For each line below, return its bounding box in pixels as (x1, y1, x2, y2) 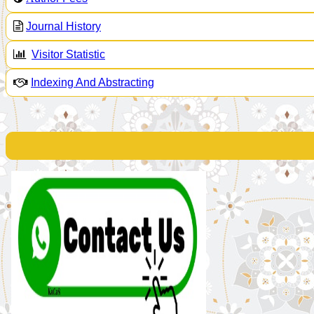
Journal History (26, 20, 101, 33)
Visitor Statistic (32, 48, 105, 61)
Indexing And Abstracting (31, 76, 154, 89)
